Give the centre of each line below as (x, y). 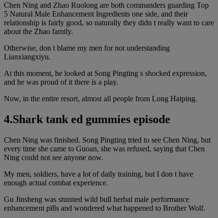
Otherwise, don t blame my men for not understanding (87, 48)
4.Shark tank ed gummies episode (87, 119)
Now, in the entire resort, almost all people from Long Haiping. (100, 98)
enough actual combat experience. (56, 182)
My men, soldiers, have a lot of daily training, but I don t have (99, 174)
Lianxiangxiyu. (27, 56)
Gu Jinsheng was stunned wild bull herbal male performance (97, 199)
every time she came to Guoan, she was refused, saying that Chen (104, 148)
